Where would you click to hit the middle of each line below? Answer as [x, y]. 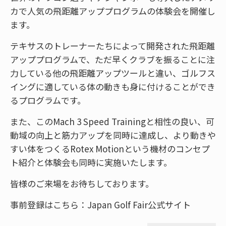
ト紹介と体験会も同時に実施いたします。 [91, 162]
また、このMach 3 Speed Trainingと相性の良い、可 [112, 121]
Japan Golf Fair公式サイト [139, 204]
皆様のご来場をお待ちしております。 [82, 183]
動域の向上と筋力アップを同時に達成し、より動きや [113, 135]
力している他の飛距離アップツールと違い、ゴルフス [113, 73]
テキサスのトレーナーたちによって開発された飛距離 [112, 45]
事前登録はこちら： [49, 204]
